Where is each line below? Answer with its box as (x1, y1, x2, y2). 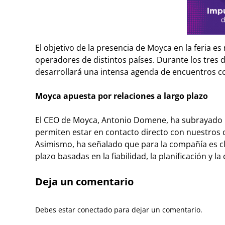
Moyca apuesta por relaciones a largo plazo (35, 90, 208, 102)
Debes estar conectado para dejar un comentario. (35, 205, 202, 215)
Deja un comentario (35, 175, 134, 189)
